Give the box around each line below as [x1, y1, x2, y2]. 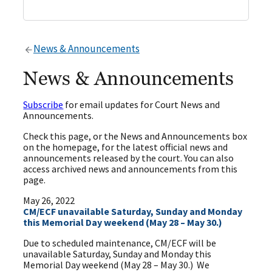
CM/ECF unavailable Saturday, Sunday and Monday [23, 205, 243, 218]
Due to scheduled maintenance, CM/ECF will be [23, 237, 217, 250]
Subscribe [23, 98, 64, 111]
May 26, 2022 [23, 194, 75, 207]
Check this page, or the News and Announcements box [23, 130, 248, 143]
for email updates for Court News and [63, 98, 220, 111]
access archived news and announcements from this [23, 163, 238, 175]
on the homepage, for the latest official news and [23, 141, 228, 154]
